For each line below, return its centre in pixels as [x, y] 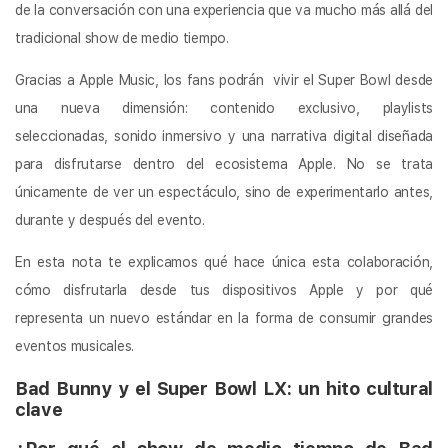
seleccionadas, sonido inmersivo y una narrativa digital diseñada [224, 136]
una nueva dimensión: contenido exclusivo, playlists [224, 108]
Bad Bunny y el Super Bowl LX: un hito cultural [224, 389]
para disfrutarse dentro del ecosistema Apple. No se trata [224, 164]
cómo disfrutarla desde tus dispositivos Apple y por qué [224, 290]
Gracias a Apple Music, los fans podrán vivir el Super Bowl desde [224, 80]
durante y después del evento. [110, 220]
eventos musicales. [74, 346]
